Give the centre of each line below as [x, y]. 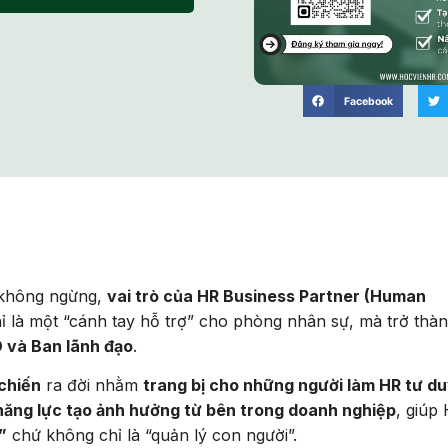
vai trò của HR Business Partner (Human [266, 295]
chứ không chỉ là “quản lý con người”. [152, 435]
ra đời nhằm [92, 385]
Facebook [368, 101]
